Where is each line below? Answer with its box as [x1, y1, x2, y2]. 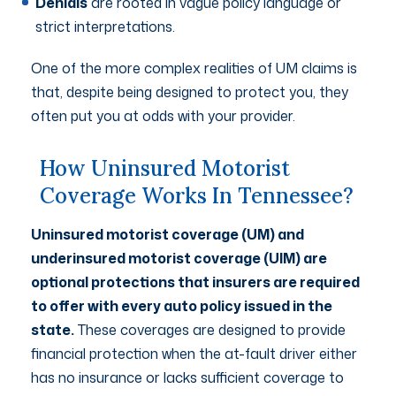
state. [31, 319, 74, 339]
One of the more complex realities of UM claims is [31, 57, 357, 78]
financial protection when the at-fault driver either [31, 343, 357, 363]
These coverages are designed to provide [74, 319, 346, 339]
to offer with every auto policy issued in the [31, 295, 332, 316]
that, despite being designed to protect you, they [31, 81, 348, 102]
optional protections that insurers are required [31, 271, 360, 292]
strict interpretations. [35, 16, 175, 36]
